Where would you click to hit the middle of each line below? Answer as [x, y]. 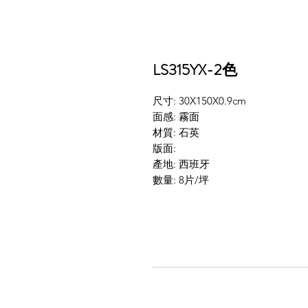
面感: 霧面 [176, 117]
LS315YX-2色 [195, 70]
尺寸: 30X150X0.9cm [199, 101]
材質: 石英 [176, 133]
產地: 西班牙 [181, 164]
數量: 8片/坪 [181, 180]
